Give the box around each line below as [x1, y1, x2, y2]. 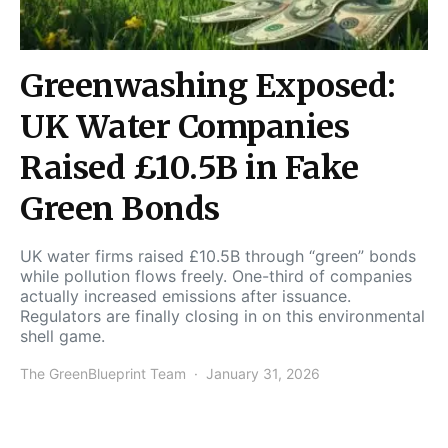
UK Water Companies [20, 106, 349, 147]
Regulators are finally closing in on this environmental [20, 305, 425, 326]
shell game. [20, 325, 105, 346]
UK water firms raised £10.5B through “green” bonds [20, 245, 416, 266]
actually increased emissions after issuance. [20, 285, 351, 306]
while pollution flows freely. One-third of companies [20, 265, 412, 286]
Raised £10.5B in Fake [20, 147, 359, 188]
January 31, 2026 [206, 364, 320, 382]
